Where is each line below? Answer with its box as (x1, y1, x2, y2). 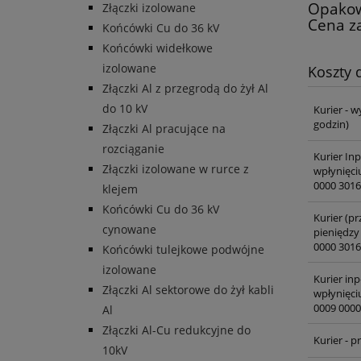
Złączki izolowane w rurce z (102, 161, 249, 177)
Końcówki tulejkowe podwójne (102, 242, 264, 258)
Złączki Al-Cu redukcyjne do (102, 322, 251, 338)
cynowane (102, 222, 156, 238)
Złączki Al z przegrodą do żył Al (102, 81, 268, 97)
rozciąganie (102, 141, 164, 157)
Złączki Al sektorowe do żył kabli (102, 282, 274, 298)
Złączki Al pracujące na (102, 121, 226, 137)
